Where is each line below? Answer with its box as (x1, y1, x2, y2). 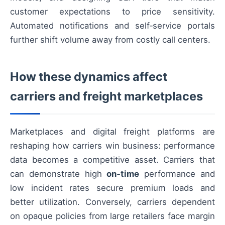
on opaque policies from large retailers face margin (10, 210, 215, 221)
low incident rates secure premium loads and (10, 182, 215, 193)
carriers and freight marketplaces (10, 88, 203, 103)
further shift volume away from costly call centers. (10, 34, 210, 45)
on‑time (106, 168, 140, 179)
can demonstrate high (10, 168, 107, 179)
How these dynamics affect (10, 69, 167, 84)
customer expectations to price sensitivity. (10, 6, 215, 17)
